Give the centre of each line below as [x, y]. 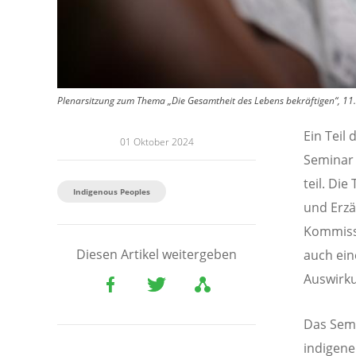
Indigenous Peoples [112, 192]
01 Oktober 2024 [157, 142]
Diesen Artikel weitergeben [157, 255]
